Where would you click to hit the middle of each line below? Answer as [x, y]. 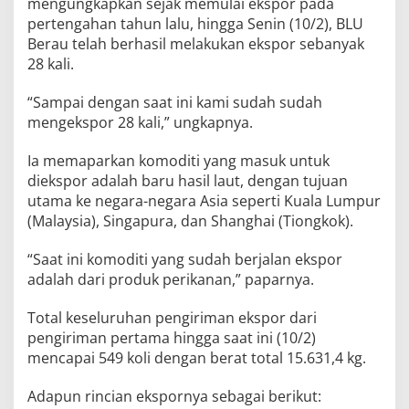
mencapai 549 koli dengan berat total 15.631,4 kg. [197, 357]
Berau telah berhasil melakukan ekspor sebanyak [196, 43]
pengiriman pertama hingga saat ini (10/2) [172, 337]
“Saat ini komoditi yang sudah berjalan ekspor [185, 259]
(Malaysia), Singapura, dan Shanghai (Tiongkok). [190, 220]
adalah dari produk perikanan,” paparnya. [171, 279]
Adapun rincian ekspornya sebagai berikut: [174, 396]
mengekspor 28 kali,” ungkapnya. [140, 122]
